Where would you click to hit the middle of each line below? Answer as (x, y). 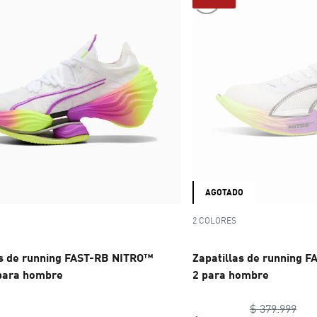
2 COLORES (214, 220)
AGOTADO (224, 192)
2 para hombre (231, 274)
